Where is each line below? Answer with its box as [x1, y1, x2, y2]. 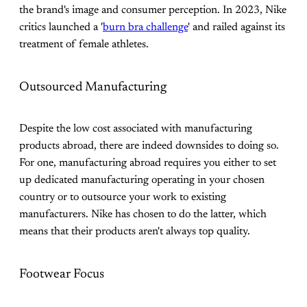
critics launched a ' [19, 21, 103, 33]
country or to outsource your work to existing [19, 192, 226, 204]
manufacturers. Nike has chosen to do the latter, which [19, 209, 267, 221]
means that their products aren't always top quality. [19, 226, 250, 238]
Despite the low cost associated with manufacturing [19, 123, 252, 135]
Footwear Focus [19, 267, 104, 281]
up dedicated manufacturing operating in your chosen [19, 175, 265, 186]
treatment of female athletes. [19, 38, 149, 50]
